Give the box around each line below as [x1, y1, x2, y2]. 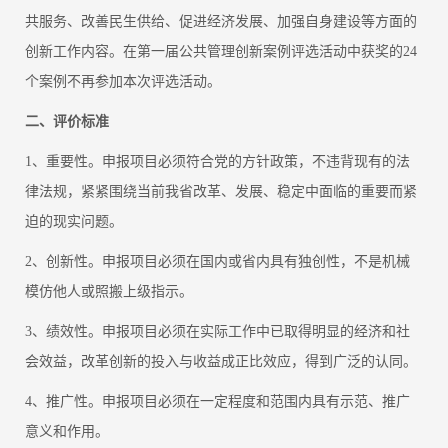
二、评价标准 [25, 114, 109, 130]
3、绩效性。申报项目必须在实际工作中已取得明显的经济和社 [25, 324, 410, 340]
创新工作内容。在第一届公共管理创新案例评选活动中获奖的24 [25, 44, 417, 60]
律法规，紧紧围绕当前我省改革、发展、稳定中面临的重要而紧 [25, 184, 417, 200]
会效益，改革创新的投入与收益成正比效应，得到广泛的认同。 [25, 354, 417, 370]
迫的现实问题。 [25, 214, 123, 230]
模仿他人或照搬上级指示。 [25, 284, 193, 300]
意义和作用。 [25, 424, 109, 440]
